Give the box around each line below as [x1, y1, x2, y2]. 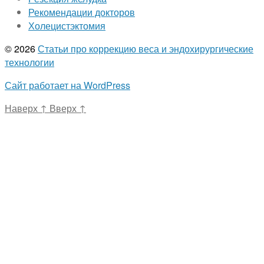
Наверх [5, 101, 40, 115]
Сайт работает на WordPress [5, 78, 130, 93]
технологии [5, 55, 54, 70]
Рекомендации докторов [28, 5, 135, 19]
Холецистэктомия [28, 19, 105, 33]
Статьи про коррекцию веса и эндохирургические [38, 42, 253, 56]
